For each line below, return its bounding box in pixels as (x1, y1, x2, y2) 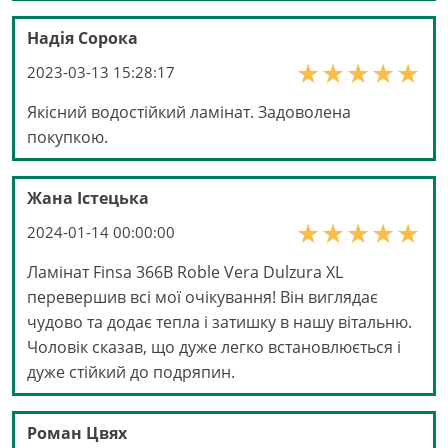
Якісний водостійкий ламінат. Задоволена (27, 101, 351, 124)
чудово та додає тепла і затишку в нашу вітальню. (27, 311, 412, 334)
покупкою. (27, 126, 108, 149)
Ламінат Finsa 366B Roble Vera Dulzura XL (27, 261, 343, 284)
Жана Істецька (27, 187, 149, 210)
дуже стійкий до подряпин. (27, 361, 235, 384)
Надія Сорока (27, 27, 138, 50)
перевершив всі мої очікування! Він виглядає (27, 286, 378, 309)
